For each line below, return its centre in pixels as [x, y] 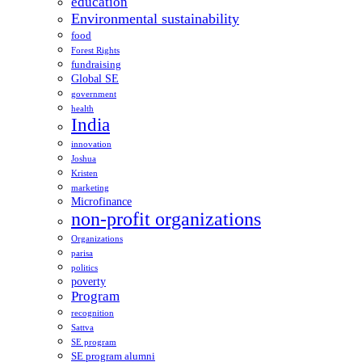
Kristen [84, 173]
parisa [82, 253]
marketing [90, 187]
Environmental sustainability [155, 18]
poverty [88, 281]
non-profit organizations [166, 219]
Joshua [84, 158]
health [82, 108]
